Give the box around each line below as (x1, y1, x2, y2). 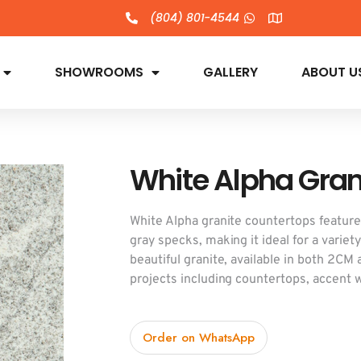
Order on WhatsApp (143, 329, 255, 347)
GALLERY (202, 63, 258, 81)
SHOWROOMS (55, 63, 143, 81)
